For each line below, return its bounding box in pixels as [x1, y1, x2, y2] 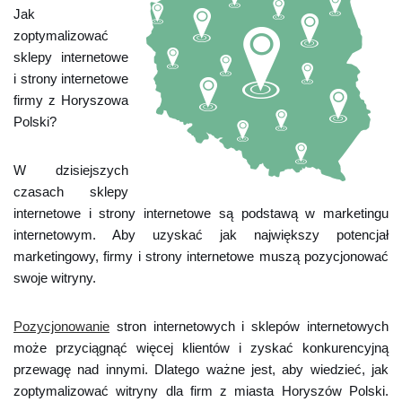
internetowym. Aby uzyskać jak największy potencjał [13, 227, 389, 242]
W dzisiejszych [13, 162, 128, 178]
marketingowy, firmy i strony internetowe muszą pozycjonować [13, 249, 389, 264]
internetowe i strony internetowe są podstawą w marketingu [13, 205, 389, 221]
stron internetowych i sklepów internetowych [109, 319, 389, 334]
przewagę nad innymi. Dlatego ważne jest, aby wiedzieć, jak [13, 362, 389, 377]
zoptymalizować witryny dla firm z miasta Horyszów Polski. [13, 383, 389, 398]
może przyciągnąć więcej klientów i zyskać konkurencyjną [13, 340, 389, 355]
